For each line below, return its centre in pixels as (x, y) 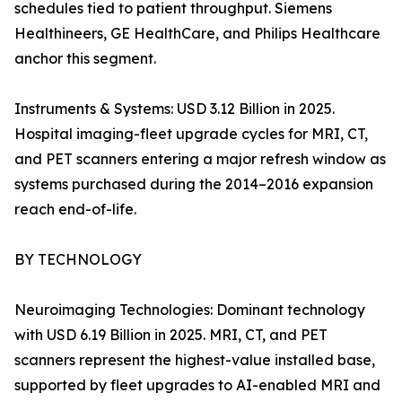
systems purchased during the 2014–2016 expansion (194, 184)
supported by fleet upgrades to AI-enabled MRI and (197, 385)
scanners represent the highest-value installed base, (195, 360)
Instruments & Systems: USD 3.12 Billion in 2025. (175, 109)
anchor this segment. (85, 59)
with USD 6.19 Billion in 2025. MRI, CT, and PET (171, 335)
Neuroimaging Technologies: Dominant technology (190, 310)
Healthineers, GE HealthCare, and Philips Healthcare (197, 34)
